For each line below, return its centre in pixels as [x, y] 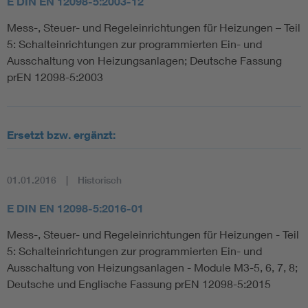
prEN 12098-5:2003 [55, 76]
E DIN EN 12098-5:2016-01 [75, 208]
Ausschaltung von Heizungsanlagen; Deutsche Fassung [144, 60]
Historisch [100, 180]
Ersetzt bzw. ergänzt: [61, 134]
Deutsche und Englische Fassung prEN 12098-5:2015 [139, 283]
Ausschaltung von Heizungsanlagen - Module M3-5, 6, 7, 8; [152, 267]
